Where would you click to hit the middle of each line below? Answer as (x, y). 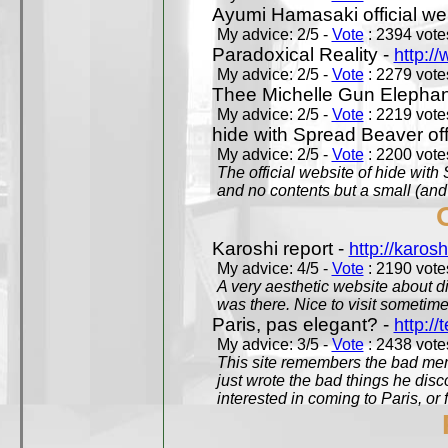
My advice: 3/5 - (274, 344)
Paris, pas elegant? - (302, 324)
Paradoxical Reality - (302, 54)
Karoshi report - (280, 248)
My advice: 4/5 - (274, 268)
